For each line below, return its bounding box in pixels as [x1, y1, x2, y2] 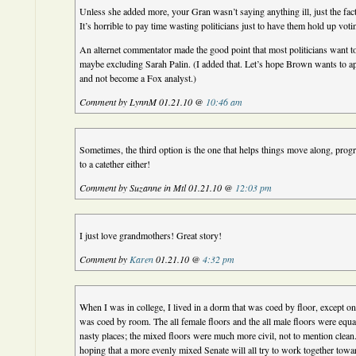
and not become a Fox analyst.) [79, 72, 197, 84]
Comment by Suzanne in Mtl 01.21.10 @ [79, 181, 236, 194]
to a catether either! [79, 157, 151, 170]
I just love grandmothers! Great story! [79, 229, 222, 242]
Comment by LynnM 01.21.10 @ [79, 95, 207, 108]
